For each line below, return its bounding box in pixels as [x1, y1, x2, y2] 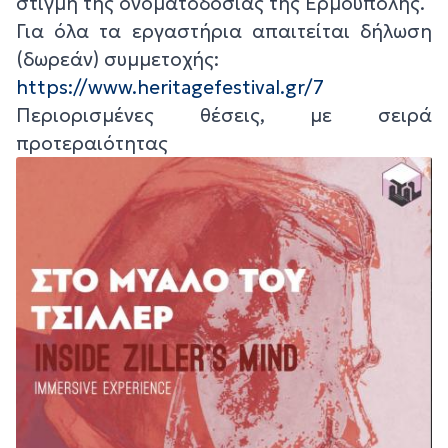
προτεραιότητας [16, 131, 168, 156]
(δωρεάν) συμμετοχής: [16, 47, 219, 72]
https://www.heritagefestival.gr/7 [16, 75, 324, 100]
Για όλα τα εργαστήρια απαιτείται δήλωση [16, 19, 432, 44]
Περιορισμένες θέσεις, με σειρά [16, 103, 432, 128]
